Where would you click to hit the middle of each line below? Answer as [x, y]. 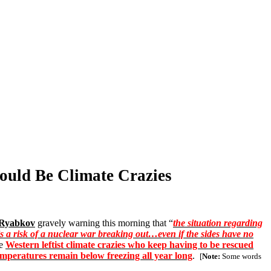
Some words [241, 256]
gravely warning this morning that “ [104, 223]
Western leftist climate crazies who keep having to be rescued [129, 245]
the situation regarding [218, 223]
